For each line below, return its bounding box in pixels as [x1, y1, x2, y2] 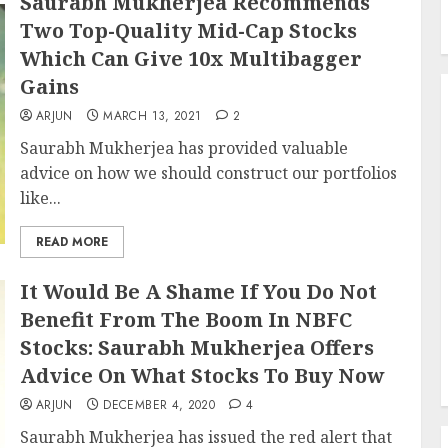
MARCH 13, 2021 [103, 107, 202, 125]
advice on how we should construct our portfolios [19, 162, 397, 184]
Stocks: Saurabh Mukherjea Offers [19, 334, 374, 361]
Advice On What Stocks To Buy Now [19, 362, 385, 389]
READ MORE [35, 233, 108, 251]
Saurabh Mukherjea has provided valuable [19, 137, 348, 159]
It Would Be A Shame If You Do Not [19, 278, 377, 305]
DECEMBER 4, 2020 [103, 396, 216, 414]
